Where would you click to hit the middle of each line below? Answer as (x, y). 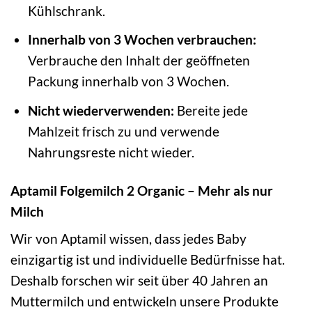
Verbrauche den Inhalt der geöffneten (139, 61)
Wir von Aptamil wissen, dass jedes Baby (128, 239)
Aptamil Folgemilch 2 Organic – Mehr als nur (142, 190)
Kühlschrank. (66, 10)
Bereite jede (211, 110)
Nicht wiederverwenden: (101, 110)
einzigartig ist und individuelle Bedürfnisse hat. (148, 260)
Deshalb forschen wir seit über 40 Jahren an (139, 281)
